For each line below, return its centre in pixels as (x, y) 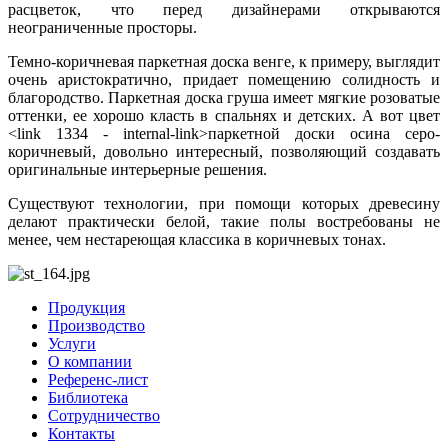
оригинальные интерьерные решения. (137, 169)
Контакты (81, 433)
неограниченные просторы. (102, 27)
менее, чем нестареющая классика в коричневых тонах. (197, 239)
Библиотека (88, 397)
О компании (90, 361)
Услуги (72, 343)
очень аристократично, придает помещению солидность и (224, 79)
